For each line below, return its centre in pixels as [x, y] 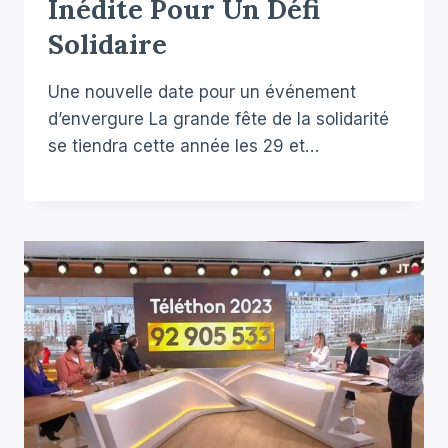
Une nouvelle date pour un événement [202, 92]
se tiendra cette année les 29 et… [183, 146]
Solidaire [107, 44]
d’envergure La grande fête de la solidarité [218, 119]
